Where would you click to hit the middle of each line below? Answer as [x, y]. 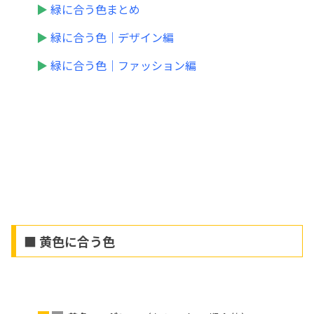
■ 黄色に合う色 [69, 241]
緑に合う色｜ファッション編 [123, 66]
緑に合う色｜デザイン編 [112, 37]
